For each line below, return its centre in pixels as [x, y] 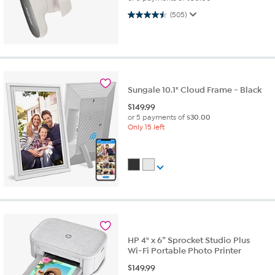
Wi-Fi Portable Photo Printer [185, 251]
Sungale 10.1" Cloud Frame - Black [195, 90]
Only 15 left [146, 127]
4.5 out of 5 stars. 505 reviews [143, 14]
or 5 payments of [157, 118]
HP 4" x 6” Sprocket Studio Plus [189, 241]
